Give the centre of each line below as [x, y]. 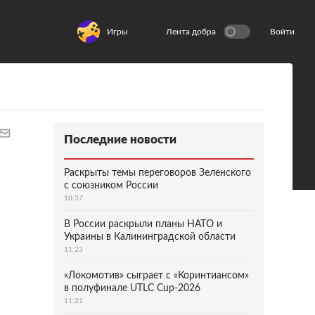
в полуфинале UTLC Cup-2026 [132, 288]
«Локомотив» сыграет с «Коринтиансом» [156, 276]
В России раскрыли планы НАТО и [143, 224]
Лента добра [191, 32]
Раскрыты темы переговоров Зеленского [157, 173]
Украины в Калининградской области [150, 237]
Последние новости [120, 140]
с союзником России [111, 186]
